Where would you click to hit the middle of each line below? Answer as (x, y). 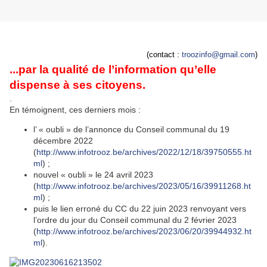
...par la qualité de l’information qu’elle (113, 70)
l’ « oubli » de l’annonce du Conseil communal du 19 (131, 130)
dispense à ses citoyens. (77, 85)
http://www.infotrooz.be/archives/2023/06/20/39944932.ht (144, 232)
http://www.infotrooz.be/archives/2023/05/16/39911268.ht (144, 186)
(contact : (163, 55)
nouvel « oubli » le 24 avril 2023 (93, 175)
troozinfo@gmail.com (218, 55)
